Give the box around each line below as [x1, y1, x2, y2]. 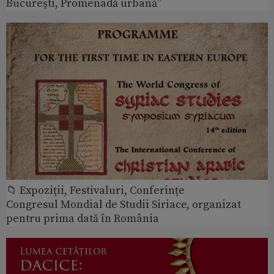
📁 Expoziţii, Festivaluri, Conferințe [6, 183, 185, 198]
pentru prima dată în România [6, 211, 159, 226]
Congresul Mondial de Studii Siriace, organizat [6, 197, 241, 212]
